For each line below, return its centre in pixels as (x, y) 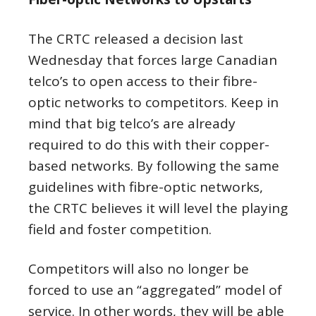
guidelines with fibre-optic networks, (146, 187)
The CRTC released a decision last (136, 39)
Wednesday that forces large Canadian (153, 60)
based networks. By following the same (154, 166)
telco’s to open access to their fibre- (143, 81)
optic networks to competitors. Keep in (153, 102)
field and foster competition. (120, 229)
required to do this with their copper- (149, 145)
